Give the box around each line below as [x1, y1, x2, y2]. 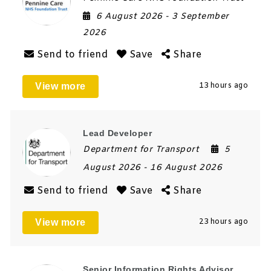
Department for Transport [83, 143, 200, 155]
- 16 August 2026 [143, 162, 223, 174]
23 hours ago [199, 217, 249, 227]
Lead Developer [83, 128, 152, 138]
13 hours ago [199, 80, 249, 91]
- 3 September [165, 10, 229, 22]
